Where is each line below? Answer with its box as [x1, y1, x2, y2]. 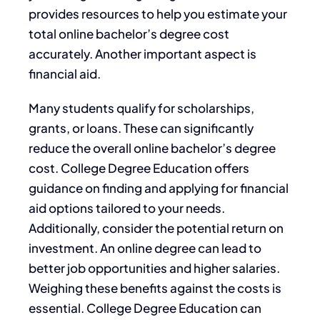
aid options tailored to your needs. [29, 199, 225, 216]
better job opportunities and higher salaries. [29, 259, 280, 276]
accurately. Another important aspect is [29, 45, 256, 61]
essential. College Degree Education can [29, 299, 261, 316]
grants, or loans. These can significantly [29, 119, 254, 136]
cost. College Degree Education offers [29, 159, 249, 176]
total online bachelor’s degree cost [29, 25, 229, 41]
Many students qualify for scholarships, [29, 99, 254, 116]
